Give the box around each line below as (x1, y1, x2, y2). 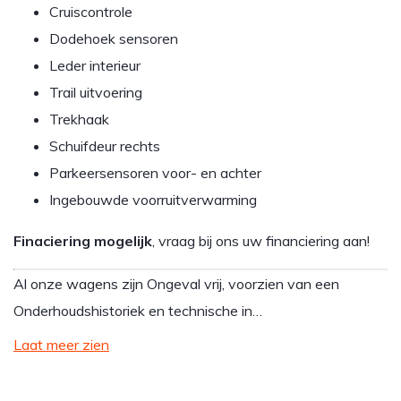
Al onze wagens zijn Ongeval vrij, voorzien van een (13, 275, 339, 293)
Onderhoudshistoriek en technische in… (13, 302, 262, 320)
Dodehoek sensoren (49, 30, 178, 47)
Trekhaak (49, 110, 109, 128)
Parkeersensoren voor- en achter (49, 164, 261, 182)
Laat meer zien (13, 336, 109, 354)
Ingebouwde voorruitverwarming (49, 191, 257, 209)
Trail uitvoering (49, 83, 142, 101)
